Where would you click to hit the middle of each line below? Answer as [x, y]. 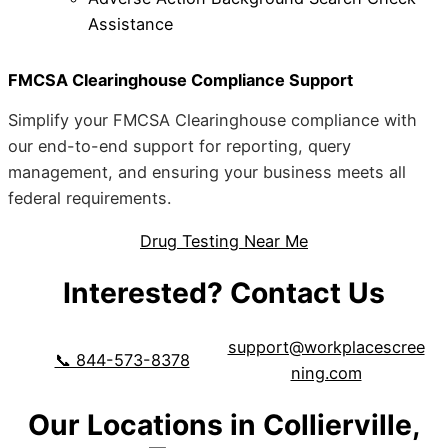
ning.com [326, 372]
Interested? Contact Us [224, 293]
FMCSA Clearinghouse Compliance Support [180, 80]
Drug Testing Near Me [224, 240]
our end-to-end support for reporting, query [179, 146]
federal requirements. [89, 198]
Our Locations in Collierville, [224, 425]
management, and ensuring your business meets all [207, 172]
